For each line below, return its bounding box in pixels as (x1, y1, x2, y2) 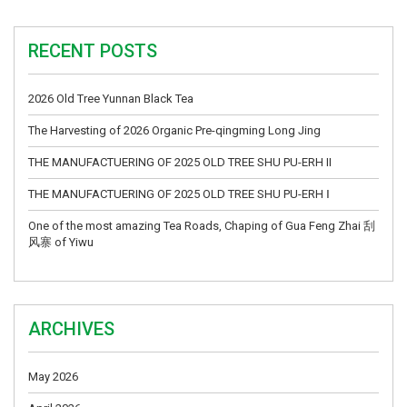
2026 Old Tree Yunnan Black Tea (28, 91, 194, 105)
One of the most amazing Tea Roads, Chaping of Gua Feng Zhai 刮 (28, 218, 375, 233)
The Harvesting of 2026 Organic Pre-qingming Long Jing (28, 123, 321, 137)
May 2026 (28, 369, 78, 383)
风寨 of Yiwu (28, 234, 94, 249)
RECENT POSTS (28, 39, 157, 62)
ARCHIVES (28, 317, 114, 340)
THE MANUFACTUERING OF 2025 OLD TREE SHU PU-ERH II (28, 154, 332, 169)
